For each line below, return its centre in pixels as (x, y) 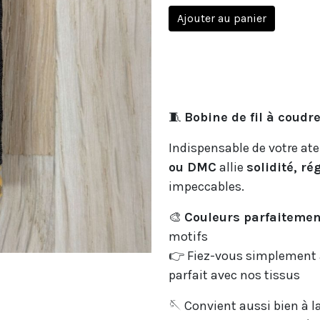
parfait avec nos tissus (234, 275)
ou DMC (192, 167)
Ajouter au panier (222, 18)
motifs (188, 236)
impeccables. (206, 186)
